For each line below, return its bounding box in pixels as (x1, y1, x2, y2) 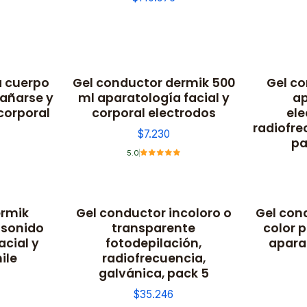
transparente (112, 219, 195, 236)
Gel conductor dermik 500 (72, 73, 235, 91)
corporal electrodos (91, 103, 216, 121)
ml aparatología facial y (77, 88, 230, 106)
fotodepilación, (106, 234, 201, 251)
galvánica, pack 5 (98, 264, 209, 282)
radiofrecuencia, (101, 249, 206, 267)
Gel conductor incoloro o (75, 204, 232, 221)
